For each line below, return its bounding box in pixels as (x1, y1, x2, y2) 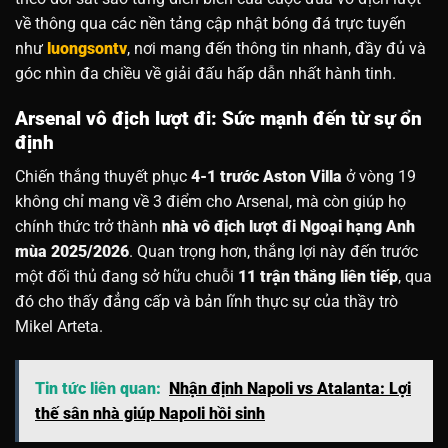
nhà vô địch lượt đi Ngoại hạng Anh (162, 217, 415, 237)
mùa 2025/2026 (15, 242, 129, 262)
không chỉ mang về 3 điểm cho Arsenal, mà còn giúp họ (15, 192, 406, 212)
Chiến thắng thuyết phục (15, 167, 191, 187)
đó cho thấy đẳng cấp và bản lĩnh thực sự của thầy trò (15, 292, 398, 312)
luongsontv (47, 38, 127, 58)
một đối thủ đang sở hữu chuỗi (15, 267, 238, 287)
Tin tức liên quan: (35, 379, 161, 399)
